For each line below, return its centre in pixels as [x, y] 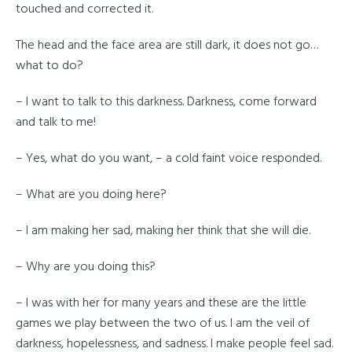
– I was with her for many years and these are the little [161, 303]
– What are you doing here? [91, 195]
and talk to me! [56, 123]
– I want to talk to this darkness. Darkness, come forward [166, 102]
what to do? [49, 66]
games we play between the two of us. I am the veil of [163, 324]
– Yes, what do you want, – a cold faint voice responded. [169, 159]
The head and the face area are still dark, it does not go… [167, 46]
